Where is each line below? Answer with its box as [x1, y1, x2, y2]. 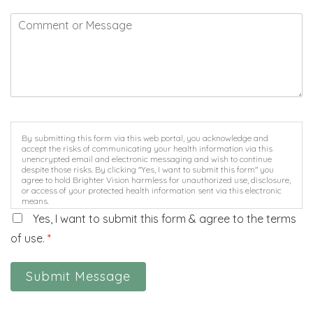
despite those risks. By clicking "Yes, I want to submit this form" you [22, 163, 274, 175]
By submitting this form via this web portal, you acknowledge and [22, 132, 268, 143]
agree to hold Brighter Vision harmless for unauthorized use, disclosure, [22, 174, 291, 185]
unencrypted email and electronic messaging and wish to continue [22, 153, 272, 164]
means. [22, 195, 49, 206]
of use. [10, 231, 48, 245]
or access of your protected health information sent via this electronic [22, 184, 282, 196]
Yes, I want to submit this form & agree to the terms [33, 211, 296, 226]
